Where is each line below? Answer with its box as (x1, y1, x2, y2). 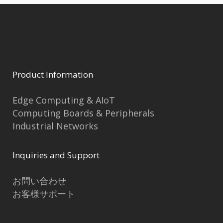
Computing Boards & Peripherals (12, 107, 154, 119)
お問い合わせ (12, 175, 66, 187)
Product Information (12, 69, 93, 81)
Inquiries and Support (12, 149, 100, 161)
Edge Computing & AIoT (12, 94, 115, 107)
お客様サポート (12, 188, 75, 200)
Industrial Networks (12, 120, 98, 132)
